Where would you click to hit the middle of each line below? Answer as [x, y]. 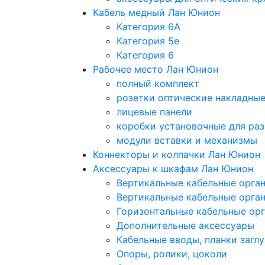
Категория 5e [148, 41]
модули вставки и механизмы [187, 140]
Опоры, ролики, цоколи [172, 253]
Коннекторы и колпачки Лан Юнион [177, 154]
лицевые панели [154, 112]
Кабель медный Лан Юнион [156, 12]
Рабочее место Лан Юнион [156, 69]
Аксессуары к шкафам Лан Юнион [173, 168]
